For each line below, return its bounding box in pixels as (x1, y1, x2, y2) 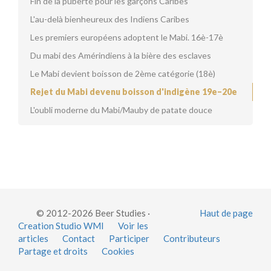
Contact (62, 233, 95, 244)
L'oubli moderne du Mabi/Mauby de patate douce (30, 105, 212, 115)
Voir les (118, 220, 148, 231)
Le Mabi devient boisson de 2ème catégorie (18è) (30, 68, 215, 79)
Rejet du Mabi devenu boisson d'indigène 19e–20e (30, 87, 237, 97)
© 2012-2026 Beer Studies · (36, 207, 150, 218)
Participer (109, 233, 149, 244)
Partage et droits (18, 246, 88, 256)
